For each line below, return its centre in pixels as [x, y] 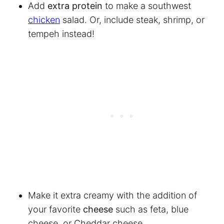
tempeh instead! [62, 33]
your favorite [55, 209]
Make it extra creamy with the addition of [112, 195]
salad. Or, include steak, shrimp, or [132, 19]
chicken [44, 19]
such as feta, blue [151, 209]
